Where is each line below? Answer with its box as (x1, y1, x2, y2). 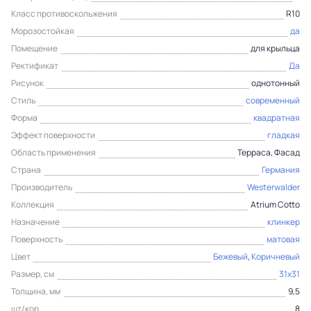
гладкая (267, 128, 300, 141)
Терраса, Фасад (237, 146, 300, 158)
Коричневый (251, 250, 300, 262)
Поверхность (11, 233, 62, 245)
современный (246, 94, 300, 106)
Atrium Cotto (251, 198, 300, 210)
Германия (262, 163, 300, 176)
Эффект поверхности (11, 128, 95, 141)
